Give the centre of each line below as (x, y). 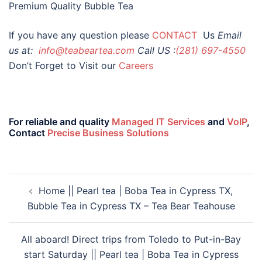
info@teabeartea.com (85, 51)
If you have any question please (80, 35)
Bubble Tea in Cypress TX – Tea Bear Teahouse (131, 206)
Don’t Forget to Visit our (64, 66)
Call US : (156, 51)
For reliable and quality (60, 122)
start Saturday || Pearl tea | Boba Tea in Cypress (131, 255)
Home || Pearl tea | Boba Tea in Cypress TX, (136, 191)
